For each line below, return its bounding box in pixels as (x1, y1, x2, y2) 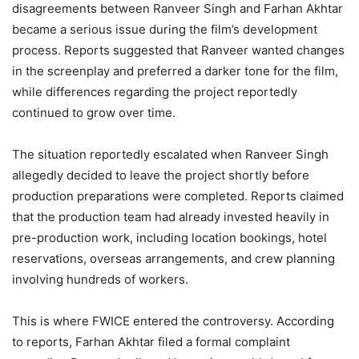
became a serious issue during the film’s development (12, 22, 317, 38)
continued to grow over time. (12, 105, 175, 121)
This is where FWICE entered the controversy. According (12, 313, 334, 329)
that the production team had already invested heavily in (12, 209, 329, 225)
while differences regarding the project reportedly (12, 84, 297, 100)
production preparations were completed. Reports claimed (12, 188, 344, 204)
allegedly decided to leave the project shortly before (12, 167, 309, 184)
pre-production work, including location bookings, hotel (12, 230, 327, 246)
